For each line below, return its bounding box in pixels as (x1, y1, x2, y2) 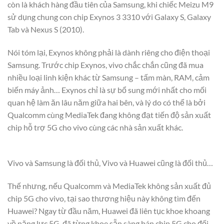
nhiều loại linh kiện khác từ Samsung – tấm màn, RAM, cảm (7, 72, 209, 82)
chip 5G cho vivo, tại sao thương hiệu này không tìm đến (7, 193, 200, 203)
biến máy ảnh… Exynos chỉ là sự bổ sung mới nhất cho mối (7, 85, 206, 95)
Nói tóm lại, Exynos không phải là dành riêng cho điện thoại (7, 47, 210, 57)
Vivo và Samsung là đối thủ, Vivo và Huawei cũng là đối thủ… (7, 157, 213, 167)
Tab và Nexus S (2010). (7, 24, 84, 34)
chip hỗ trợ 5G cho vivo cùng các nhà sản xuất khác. (7, 122, 183, 132)
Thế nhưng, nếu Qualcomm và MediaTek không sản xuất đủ (7, 180, 211, 190)
